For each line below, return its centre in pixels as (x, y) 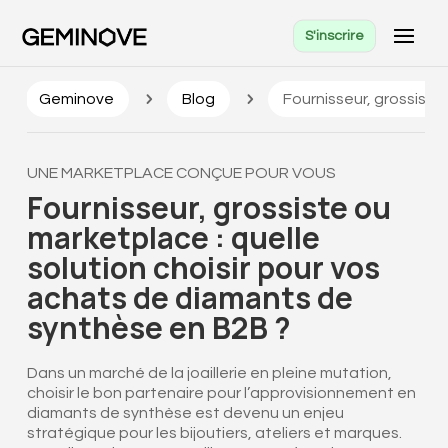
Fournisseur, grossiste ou (208, 208)
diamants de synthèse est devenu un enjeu (185, 413)
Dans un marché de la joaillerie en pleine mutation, (209, 373)
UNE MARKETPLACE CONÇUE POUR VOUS (181, 173)
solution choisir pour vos (203, 268)
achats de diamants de (189, 298)
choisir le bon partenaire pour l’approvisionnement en (221, 393)
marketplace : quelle (173, 238)
